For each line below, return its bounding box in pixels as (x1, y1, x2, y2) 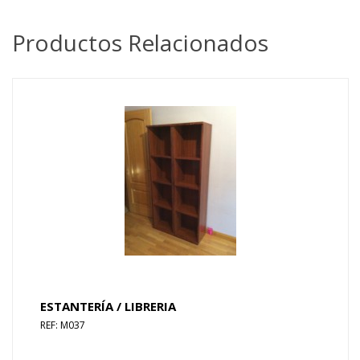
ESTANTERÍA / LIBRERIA (40, 298, 177, 315)
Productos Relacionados (12, 27, 268, 59)
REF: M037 (40, 318, 86, 333)
